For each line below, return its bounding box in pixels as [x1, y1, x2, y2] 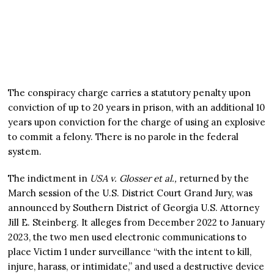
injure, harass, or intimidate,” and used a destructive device [8, 260, 265, 272]
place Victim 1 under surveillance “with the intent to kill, [8, 245, 252, 257]
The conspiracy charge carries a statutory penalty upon [8, 86, 251, 98]
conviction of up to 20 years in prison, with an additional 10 [8, 101, 265, 113]
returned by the [177, 172, 250, 184]
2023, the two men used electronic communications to [8, 231, 247, 243]
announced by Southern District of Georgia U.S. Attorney [8, 201, 260, 213]
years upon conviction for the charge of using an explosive [8, 116, 266, 128]
